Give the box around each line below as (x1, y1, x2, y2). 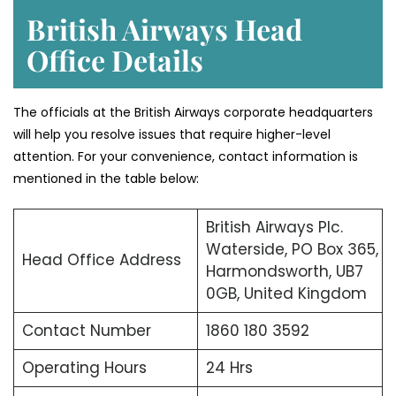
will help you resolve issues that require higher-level (13, 125, 331, 143)
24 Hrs (205, 356, 253, 378)
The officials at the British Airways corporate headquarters (13, 103, 373, 121)
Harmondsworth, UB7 (205, 260, 363, 282)
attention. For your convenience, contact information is (13, 147, 358, 165)
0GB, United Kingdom (205, 282, 367, 304)
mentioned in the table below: (13, 169, 199, 187)
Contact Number (21, 319, 151, 341)
